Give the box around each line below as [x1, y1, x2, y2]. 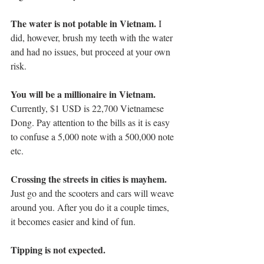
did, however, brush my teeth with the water [11, 31, 175, 44]
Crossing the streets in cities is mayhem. [11, 172, 167, 186]
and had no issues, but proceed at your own [11, 45, 173, 58]
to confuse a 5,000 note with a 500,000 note [11, 130, 176, 143]
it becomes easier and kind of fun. [11, 215, 138, 228]
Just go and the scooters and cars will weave [11, 187, 176, 200]
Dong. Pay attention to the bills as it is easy [11, 116, 172, 129]
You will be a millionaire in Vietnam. [11, 87, 156, 101]
